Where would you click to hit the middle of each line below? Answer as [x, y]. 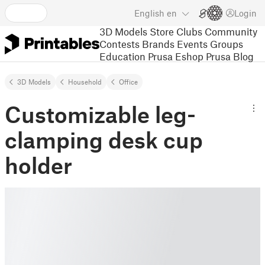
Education [122, 56]
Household [85, 82]
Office [128, 82]
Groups [227, 43]
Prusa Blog [230, 56]
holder [38, 165]
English [149, 13]
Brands [158, 43]
